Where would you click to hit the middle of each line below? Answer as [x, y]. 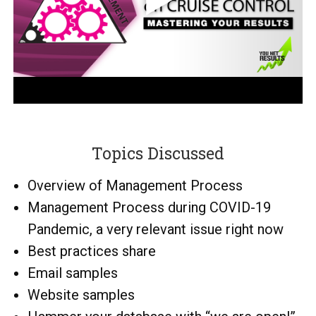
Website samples [81, 294]
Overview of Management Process [135, 185]
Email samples [73, 273]
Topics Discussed [158, 153]
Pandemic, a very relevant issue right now [156, 229]
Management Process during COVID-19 [149, 207]
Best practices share [92, 251]
